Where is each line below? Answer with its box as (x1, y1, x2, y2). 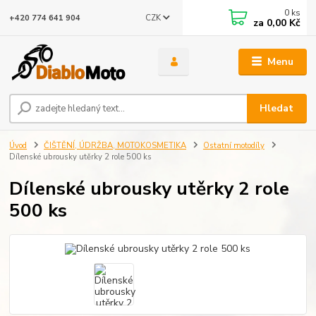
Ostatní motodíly (202, 140, 265, 152)
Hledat (260, 102, 294, 116)
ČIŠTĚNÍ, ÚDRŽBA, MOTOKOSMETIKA (44, 140, 186, 152)
